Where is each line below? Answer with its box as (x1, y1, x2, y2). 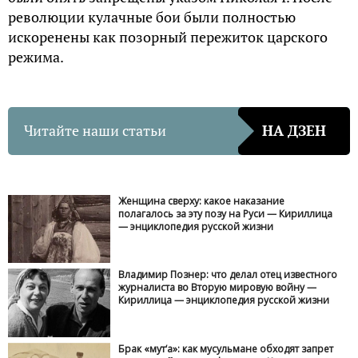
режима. (8, 46, 64, 66)
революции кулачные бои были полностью (8, 6, 296, 26)
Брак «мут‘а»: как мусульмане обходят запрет (118, 341, 334, 356)
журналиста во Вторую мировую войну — (118, 280, 317, 295)
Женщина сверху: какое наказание (118, 193, 285, 208)
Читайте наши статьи (24, 121, 166, 141)
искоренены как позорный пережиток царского (8, 26, 328, 46)
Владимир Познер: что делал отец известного (118, 268, 338, 282)
